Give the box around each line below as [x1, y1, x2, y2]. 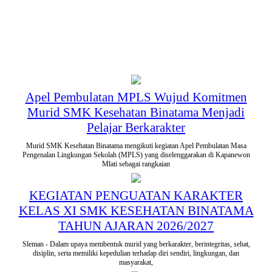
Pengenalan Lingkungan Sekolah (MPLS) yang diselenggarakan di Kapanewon [22, 151, 250, 160]
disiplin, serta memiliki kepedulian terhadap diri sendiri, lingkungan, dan [33, 249, 239, 258]
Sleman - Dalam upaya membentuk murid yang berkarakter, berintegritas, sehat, [22, 240, 250, 249]
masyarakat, [119, 258, 153, 267]
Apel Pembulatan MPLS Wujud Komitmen [25, 90, 247, 105]
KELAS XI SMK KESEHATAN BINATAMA [18, 203, 254, 219]
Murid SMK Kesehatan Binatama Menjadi [27, 105, 245, 120]
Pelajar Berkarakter [87, 120, 185, 135]
